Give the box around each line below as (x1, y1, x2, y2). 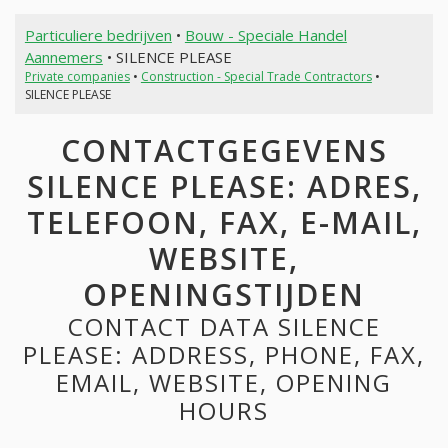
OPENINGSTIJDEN (83, 274, 365, 316)
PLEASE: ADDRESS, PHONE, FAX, (23, 338, 425, 372)
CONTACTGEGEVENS (60, 130, 388, 172)
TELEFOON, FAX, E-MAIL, (26, 202, 422, 244)
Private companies (24, 67, 130, 85)
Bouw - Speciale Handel (184, 24, 347, 45)
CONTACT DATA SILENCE (67, 310, 381, 344)
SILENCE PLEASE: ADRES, (26, 166, 422, 208)
